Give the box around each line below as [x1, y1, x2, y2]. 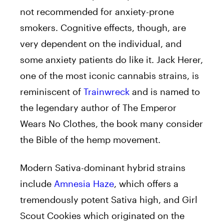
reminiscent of [20, 85, 83, 97]
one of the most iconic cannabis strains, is [20, 69, 199, 81]
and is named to [129, 85, 200, 97]
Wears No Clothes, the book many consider [20, 117, 203, 129]
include [20, 177, 54, 189]
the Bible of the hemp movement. [20, 133, 160, 145]
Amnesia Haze [54, 177, 114, 189]
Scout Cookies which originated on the [20, 209, 184, 221]
